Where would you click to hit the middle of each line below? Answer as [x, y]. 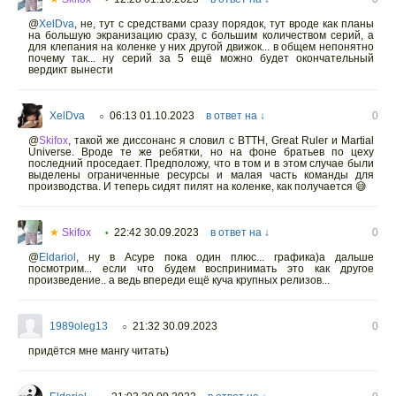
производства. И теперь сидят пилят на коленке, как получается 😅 [198, 187]
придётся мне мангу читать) [99, 351]
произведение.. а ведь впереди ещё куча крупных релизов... [179, 280]
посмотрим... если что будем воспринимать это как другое [201, 269]
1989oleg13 [79, 326]
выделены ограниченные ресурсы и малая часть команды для [201, 175]
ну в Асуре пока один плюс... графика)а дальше [226, 257]
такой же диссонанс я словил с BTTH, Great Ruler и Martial [222, 141]
